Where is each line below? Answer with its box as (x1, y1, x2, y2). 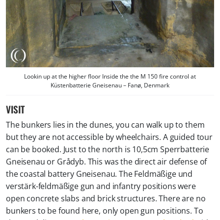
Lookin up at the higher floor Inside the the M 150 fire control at (24, 72, 196, 81)
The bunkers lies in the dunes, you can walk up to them (6, 119, 205, 130)
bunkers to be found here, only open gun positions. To (6, 205, 203, 216)
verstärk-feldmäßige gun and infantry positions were (6, 180, 196, 192)
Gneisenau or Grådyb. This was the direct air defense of (6, 156, 207, 167)
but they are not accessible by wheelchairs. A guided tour (6, 131, 213, 142)
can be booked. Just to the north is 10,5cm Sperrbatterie (6, 143, 210, 155)
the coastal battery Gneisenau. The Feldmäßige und (6, 168, 193, 179)
